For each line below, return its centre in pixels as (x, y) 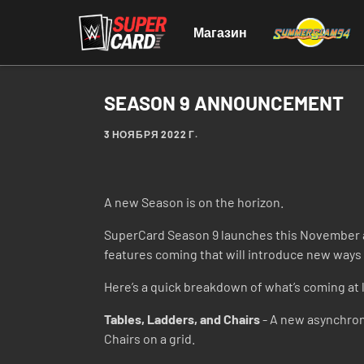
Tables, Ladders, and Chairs (182, 319)
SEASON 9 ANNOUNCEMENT (224, 103)
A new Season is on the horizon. (194, 202)
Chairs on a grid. (149, 338)
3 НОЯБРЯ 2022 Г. (151, 134)
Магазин (221, 32)
